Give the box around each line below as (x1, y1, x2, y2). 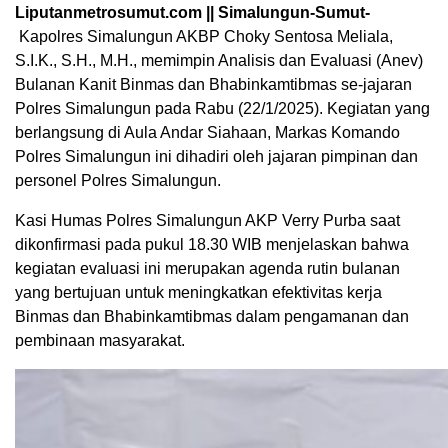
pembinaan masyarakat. (15, 331, 185, 349)
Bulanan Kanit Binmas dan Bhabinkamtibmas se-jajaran (15, 75, 412, 93)
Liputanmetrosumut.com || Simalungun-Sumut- (15, 3, 374, 21)
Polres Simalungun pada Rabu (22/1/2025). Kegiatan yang (15, 99, 430, 117)
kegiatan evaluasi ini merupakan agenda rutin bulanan (15, 259, 400, 277)
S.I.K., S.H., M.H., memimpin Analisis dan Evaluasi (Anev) (15, 51, 423, 69)
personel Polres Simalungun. (15, 171, 221, 189)
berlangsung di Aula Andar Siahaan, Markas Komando (15, 123, 400, 141)
